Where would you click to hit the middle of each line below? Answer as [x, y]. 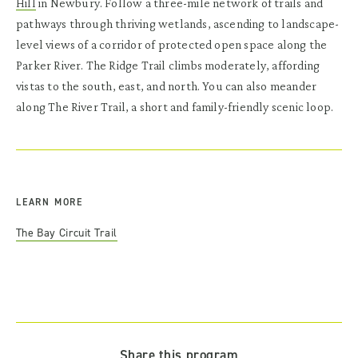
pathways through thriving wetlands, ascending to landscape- [178, 23]
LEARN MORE [50, 202]
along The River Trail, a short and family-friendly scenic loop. [175, 106]
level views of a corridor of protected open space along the [172, 44]
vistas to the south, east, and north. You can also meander [167, 86]
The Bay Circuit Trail [67, 233]
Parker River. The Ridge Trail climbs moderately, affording [168, 65]
